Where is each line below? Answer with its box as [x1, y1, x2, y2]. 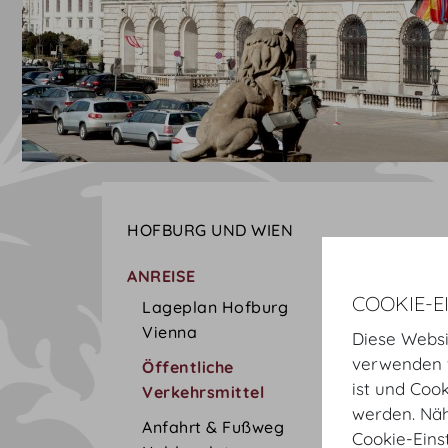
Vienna [142, 322, 197, 342]
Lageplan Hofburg [142, 297, 288, 317]
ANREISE [127, 266, 196, 286]
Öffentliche [142, 357, 234, 377]
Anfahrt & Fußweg [142, 417, 284, 437]
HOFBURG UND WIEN [127, 220, 293, 240]
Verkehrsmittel [142, 382, 264, 402]
